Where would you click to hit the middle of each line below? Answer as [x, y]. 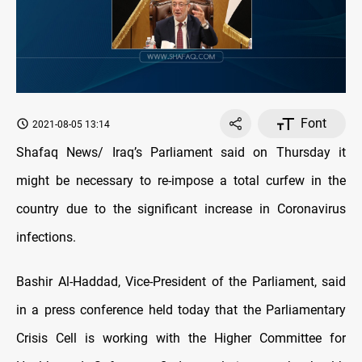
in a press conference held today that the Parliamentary [181, 310]
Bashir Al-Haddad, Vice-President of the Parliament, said [181, 282]
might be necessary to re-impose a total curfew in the [181, 181]
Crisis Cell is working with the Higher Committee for [181, 339]
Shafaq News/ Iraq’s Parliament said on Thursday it [181, 153]
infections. [46, 238]
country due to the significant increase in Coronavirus [181, 209]
